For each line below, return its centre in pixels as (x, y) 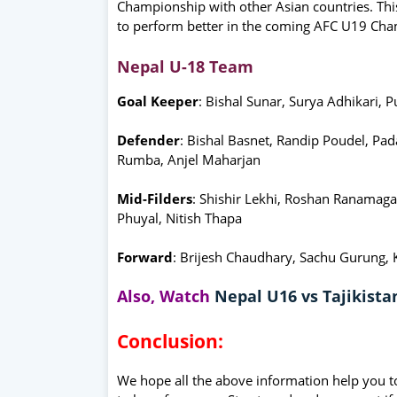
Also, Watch (166, 296)
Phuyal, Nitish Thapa (179, 218)
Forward (145, 257)
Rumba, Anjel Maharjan (189, 159)
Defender (148, 140)
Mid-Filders (155, 198)
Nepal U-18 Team (185, 66)
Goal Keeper (158, 101)
